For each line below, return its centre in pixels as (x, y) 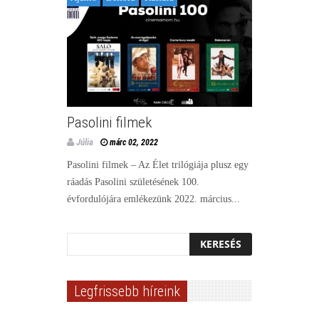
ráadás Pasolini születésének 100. (133, 182)
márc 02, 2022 (134, 142)
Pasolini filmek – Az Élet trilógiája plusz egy (158, 164)
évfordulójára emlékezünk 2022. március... (153, 199)
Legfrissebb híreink (127, 291)
